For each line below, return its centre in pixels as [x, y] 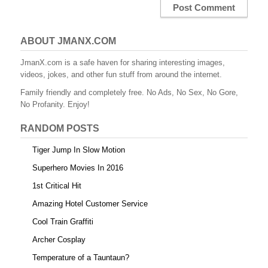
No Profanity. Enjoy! [55, 105]
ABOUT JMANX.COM [68, 41]
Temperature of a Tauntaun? [81, 258]
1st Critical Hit [57, 186]
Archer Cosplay [59, 240]
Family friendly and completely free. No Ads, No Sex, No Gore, [129, 93]
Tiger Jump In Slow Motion [79, 150]
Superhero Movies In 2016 [78, 168]
